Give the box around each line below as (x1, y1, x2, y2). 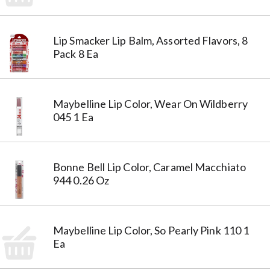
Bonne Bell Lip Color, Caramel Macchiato (53, 160, 246, 174)
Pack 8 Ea (53, 46, 98, 60)
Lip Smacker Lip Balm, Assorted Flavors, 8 (53, 33, 248, 47)
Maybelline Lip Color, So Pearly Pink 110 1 (53, 223, 250, 237)
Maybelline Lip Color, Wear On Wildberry (53, 96, 248, 110)
